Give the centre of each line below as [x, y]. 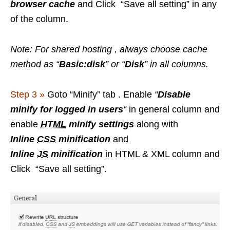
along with [156, 124]
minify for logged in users [67, 110]
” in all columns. [176, 64]
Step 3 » [27, 95]
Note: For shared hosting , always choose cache [109, 50]
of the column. [39, 19]
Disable [174, 95]
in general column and [173, 110]
